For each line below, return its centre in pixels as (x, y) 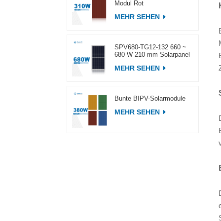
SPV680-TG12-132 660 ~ (150, 47)
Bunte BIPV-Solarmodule (150, 98)
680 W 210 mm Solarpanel (152, 55)
